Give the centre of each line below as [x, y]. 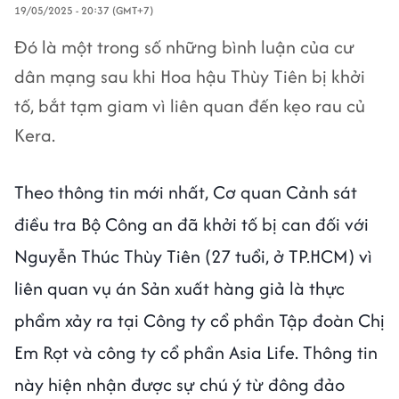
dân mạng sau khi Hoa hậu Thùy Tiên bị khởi [190, 76]
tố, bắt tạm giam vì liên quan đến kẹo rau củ [190, 106]
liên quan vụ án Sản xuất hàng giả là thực [179, 288]
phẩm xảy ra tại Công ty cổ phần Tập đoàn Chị [199, 320]
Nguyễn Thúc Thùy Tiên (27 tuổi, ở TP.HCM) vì [193, 256]
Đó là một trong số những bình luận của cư [184, 47]
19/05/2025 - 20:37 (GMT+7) [84, 10]
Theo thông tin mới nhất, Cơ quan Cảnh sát [186, 192]
